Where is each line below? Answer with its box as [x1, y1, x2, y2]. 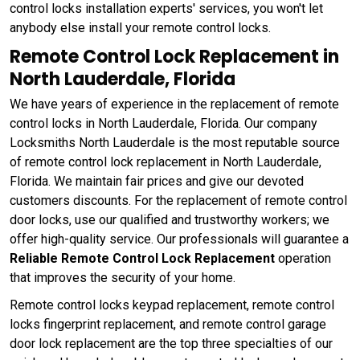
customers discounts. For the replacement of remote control [10, 192, 347, 208]
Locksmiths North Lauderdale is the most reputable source [10, 134, 340, 150]
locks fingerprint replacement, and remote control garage [10, 316, 326, 332]
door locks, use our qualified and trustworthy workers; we [10, 211, 329, 227]
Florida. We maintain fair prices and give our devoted [10, 173, 304, 189]
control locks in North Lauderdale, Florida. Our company [10, 115, 317, 131]
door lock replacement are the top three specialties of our [10, 335, 333, 351]
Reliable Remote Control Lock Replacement [10, 250, 278, 266]
